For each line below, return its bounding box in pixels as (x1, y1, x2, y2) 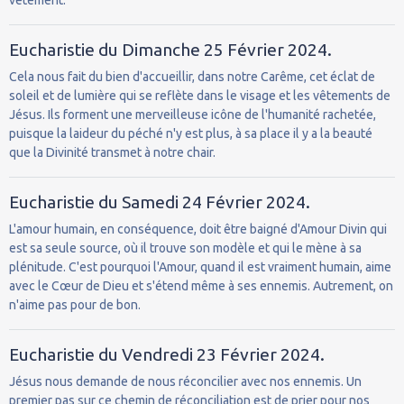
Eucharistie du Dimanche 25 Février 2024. (9, 39, 332, 60)
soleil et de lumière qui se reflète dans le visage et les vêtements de (9, 87, 390, 103)
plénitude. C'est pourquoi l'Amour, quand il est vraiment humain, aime (9, 259, 391, 274)
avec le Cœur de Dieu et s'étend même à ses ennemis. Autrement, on (9, 278, 393, 293)
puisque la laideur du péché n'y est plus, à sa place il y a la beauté (9, 125, 372, 141)
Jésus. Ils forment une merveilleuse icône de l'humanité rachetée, (9, 106, 376, 122)
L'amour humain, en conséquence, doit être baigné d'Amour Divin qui (9, 221, 387, 236)
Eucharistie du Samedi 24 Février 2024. (9, 191, 310, 212)
